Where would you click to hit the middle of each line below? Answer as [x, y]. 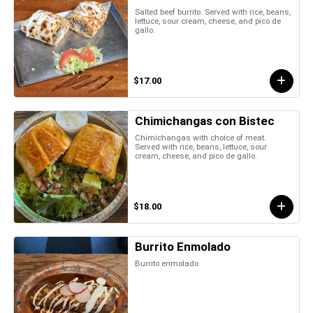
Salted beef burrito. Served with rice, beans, [213, 12]
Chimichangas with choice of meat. [201, 137]
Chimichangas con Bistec [205, 121]
